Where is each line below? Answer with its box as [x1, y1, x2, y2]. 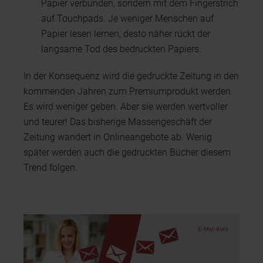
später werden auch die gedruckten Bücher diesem [23, 147, 231, 158]
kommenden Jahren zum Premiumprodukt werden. [23, 86, 233, 97]
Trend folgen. [23, 162, 77, 173]
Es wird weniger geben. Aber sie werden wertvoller [23, 101, 228, 112]
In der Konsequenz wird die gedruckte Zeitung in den [23, 70, 239, 82]
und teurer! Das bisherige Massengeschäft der [23, 116, 212, 127]
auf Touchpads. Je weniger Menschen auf [41, 13, 214, 24]
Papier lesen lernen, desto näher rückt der [41, 28, 210, 39]
